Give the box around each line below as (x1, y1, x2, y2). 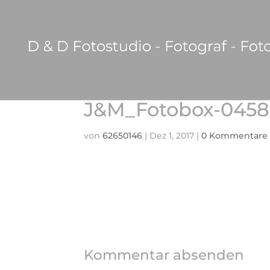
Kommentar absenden (84, 246, 244, 263)
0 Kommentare (201, 130, 268, 141)
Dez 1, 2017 (149, 130, 194, 141)
